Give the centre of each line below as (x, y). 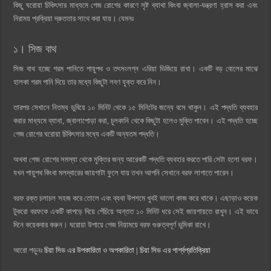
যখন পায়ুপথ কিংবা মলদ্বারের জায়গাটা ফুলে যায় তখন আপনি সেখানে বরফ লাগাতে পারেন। (124, 172)
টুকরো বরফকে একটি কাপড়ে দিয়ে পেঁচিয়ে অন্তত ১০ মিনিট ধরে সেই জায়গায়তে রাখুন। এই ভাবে (135, 211)
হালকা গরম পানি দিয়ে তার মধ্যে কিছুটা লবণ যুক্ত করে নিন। (88, 82)
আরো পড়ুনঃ (29, 250)
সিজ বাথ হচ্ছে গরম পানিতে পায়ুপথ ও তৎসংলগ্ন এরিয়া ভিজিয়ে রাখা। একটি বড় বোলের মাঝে (135, 68)
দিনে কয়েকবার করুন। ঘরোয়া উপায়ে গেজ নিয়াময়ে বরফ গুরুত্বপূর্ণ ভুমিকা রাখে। (113, 224)
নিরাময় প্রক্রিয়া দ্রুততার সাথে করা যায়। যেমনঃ (74, 18)
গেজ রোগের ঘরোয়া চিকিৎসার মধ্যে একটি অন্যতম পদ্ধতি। (88, 134)
